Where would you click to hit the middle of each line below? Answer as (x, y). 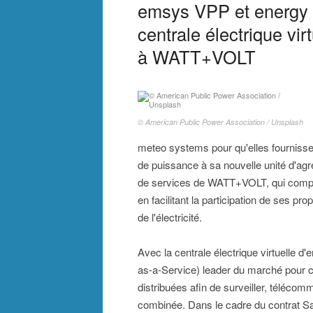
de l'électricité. (170, 217)
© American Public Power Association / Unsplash (220, 122)
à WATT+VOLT (197, 56)
